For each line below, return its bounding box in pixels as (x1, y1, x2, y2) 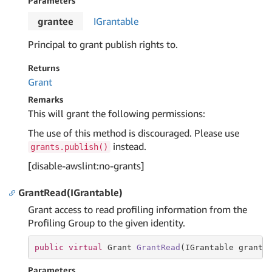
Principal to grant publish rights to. (28, 38, 178, 50)
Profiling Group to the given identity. (28, 217, 185, 229)
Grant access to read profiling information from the (28, 203, 247, 216)
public (34, 242, 64, 252)
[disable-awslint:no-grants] (28, 160, 144, 172)
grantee (38, 15, 73, 27)
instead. (110, 140, 146, 152)
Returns (28, 63, 59, 73)
